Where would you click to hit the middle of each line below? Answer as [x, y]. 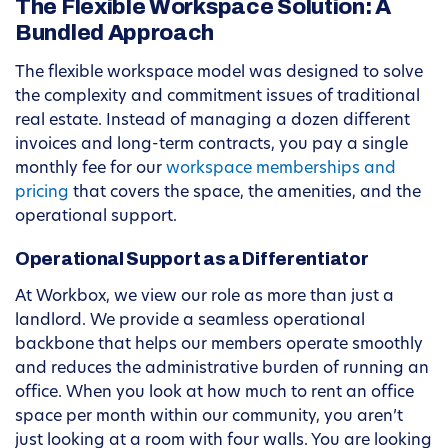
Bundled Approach [115, 33]
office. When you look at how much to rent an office [214, 393]
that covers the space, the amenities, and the [245, 193]
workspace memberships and [281, 169]
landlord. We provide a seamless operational [190, 321]
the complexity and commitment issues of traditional [217, 97]
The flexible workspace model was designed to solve [219, 73]
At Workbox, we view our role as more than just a [204, 297]
